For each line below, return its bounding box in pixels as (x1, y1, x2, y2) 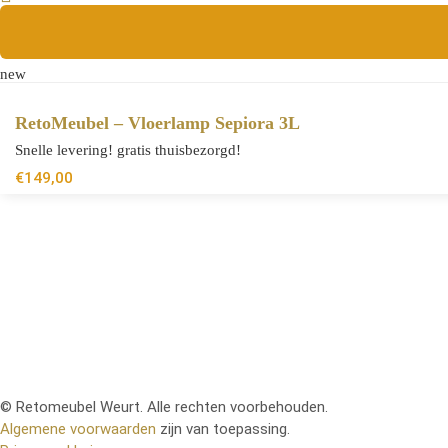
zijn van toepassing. (156, 420, 290, 439)
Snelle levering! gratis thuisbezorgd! (15, 142, 241, 159)
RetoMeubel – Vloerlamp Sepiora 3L (15, 113, 300, 134)
